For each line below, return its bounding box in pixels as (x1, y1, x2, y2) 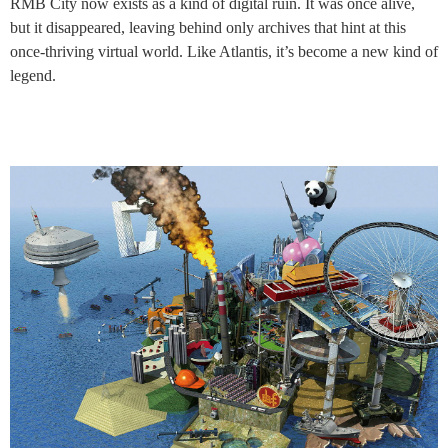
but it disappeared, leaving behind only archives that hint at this (10, 19, 406, 37)
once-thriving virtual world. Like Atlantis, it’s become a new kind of (10, 43, 438, 61)
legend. (10, 67, 56, 85)
